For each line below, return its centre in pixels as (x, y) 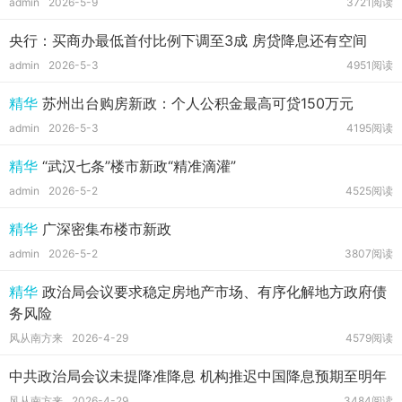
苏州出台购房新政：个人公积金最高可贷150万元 (196, 103)
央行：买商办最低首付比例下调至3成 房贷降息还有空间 (188, 40)
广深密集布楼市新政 (105, 229)
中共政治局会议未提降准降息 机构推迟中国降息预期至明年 (198, 376)
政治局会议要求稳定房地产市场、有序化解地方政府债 (212, 292)
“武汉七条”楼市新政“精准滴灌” (137, 166)
